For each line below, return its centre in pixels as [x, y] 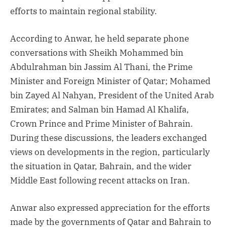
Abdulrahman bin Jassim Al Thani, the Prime [101, 67]
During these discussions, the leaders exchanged [108, 138]
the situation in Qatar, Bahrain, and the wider [101, 166]
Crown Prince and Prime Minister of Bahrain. [102, 123]
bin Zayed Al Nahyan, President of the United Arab [112, 95]
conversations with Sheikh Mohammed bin [97, 52]
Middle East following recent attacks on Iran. [100, 180]
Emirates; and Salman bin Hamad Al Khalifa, [100, 109]
